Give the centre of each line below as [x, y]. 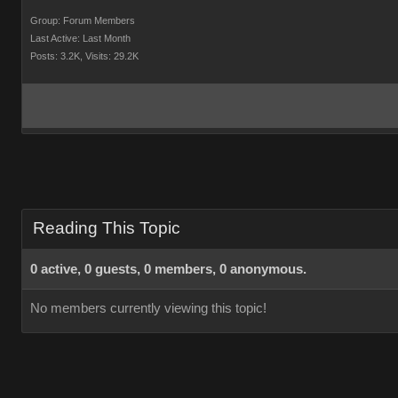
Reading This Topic [107, 228]
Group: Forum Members [83, 20]
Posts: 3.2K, [56, 56]
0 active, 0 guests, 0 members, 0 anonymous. [168, 269]
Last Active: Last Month [80, 38]
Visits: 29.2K [112, 56]
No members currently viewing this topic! [148, 308]
